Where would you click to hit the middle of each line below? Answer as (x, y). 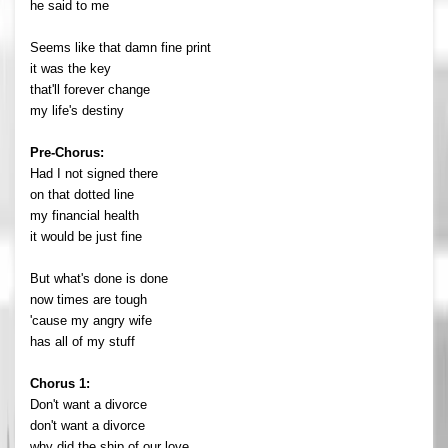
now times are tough (88, 299)
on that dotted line (82, 194)
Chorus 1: (60, 383)
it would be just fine (86, 236)
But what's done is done (99, 278)
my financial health (84, 215)
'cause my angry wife (91, 320)
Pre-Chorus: (67, 152)
